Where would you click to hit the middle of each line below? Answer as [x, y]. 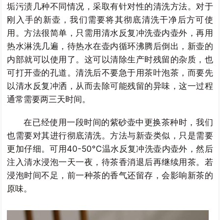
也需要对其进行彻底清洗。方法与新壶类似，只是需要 [110, 135]
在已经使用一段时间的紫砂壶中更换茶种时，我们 [118, 122]
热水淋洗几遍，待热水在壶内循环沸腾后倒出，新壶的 [110, 46]
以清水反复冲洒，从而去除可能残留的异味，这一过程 [110, 86]
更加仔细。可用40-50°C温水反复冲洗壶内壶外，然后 [110, 149]
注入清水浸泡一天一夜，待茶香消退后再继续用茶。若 [110, 162]
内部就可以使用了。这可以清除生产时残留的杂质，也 [110, 59]
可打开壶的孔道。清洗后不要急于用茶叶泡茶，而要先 [110, 72]
